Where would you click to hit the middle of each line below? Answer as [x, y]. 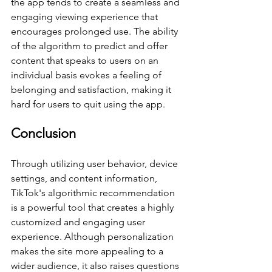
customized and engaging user [79, 222]
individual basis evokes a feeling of [87, 75]
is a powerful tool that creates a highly [93, 208]
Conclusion [43, 134]
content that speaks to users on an [86, 61]
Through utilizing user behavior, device [96, 164]
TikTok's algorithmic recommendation [94, 193]
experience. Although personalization [93, 237]
